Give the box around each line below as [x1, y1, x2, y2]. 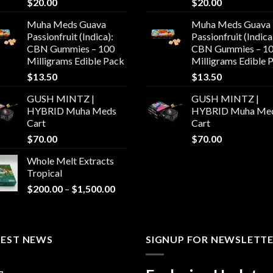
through [115, 221, 147, 233]
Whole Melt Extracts [27, 155, 114, 167]
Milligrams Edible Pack [27, 55, 124, 67]
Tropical [27, 167, 62, 179]
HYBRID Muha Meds [27, 105, 116, 117]
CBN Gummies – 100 [27, 43, 115, 55]
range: [115, 195, 141, 207]
